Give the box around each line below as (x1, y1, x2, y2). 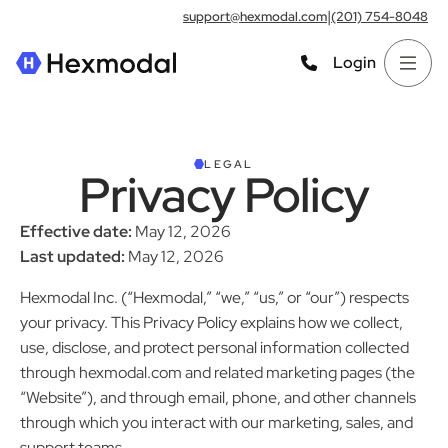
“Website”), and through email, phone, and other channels (20, 387, 416, 409)
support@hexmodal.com (183, 7, 327, 25)
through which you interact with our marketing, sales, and (20, 412, 413, 434)
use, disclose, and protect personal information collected (20, 337, 409, 359)
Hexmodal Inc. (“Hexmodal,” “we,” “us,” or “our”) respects (20, 287, 409, 309)
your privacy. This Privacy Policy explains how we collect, (20, 312, 403, 334)
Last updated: (20, 246, 125, 267)
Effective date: (20, 221, 132, 242)
